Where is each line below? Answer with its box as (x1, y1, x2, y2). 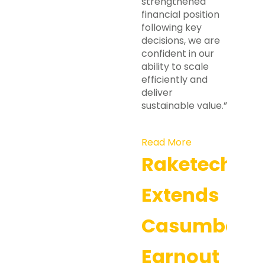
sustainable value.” (141, 99, 227, 112)
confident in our (141, 47, 214, 60)
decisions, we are (141, 34, 220, 47)
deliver (141, 86, 173, 99)
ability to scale (141, 60, 209, 73)
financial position (141, 8, 219, 21)
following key (141, 21, 202, 34)
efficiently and (141, 73, 208, 86)
